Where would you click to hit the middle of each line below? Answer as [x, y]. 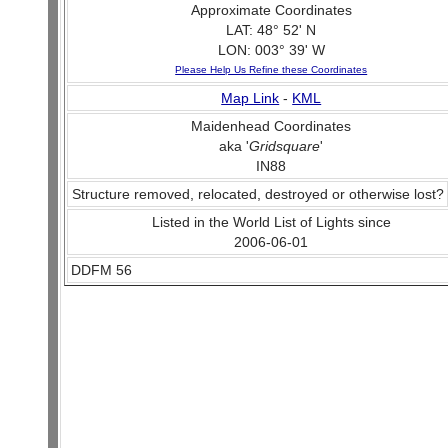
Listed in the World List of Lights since [271, 222]
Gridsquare [285, 146]
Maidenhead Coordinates [271, 126]
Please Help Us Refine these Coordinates [271, 69]
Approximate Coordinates [271, 10]
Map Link [250, 98]
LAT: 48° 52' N [271, 30]
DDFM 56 [101, 270]
